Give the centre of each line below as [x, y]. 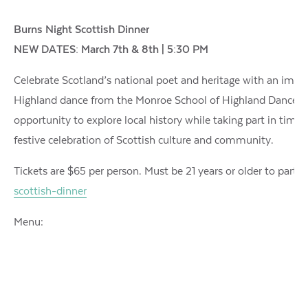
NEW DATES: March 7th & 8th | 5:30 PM [111, 49]
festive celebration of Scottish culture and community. [144, 140]
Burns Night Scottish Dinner [81, 29]
